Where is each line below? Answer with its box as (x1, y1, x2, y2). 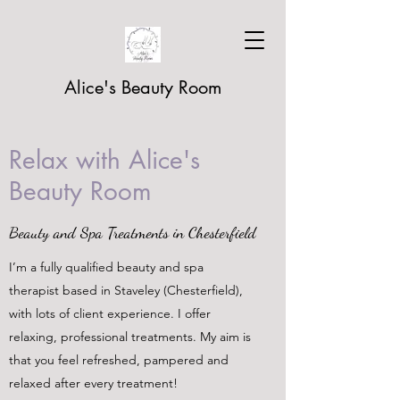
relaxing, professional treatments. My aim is (9, 329, 251, 345)
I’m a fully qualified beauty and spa (9, 259, 204, 275)
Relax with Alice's (9, 144, 200, 176)
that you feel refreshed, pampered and (9, 352, 229, 368)
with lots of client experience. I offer (9, 305, 211, 321)
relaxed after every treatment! (9, 375, 178, 391)
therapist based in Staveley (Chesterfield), (9, 282, 243, 298)
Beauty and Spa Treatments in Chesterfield (9, 222, 256, 242)
